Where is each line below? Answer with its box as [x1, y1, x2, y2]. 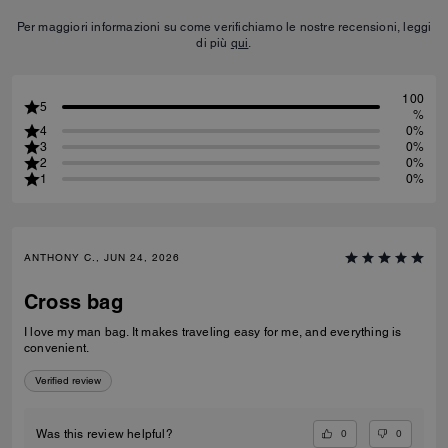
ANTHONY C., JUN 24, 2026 [24, 251, 180, 264]
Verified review [35, 374, 101, 387]
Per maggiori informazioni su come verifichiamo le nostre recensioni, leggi [16, 20, 432, 34]
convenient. [24, 341, 90, 355]
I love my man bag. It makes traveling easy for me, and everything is [24, 325, 402, 339]
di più [196, 36, 231, 50]
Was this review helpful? [36, 427, 173, 442]
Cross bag [24, 290, 123, 314]
